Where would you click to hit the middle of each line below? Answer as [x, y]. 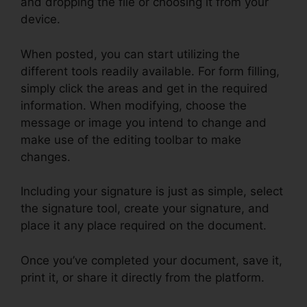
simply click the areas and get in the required [144, 88]
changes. [46, 157]
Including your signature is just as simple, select [152, 192]
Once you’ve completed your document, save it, [151, 260]
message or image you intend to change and [144, 122]
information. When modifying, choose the [134, 105]
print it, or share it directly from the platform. [143, 277]
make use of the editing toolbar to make [131, 139]
